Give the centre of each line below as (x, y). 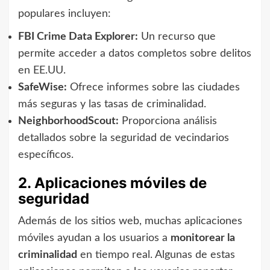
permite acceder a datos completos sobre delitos (135, 53)
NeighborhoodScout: (68, 121)
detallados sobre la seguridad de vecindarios (124, 138)
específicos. (46, 155)
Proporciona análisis (168, 121)
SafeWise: (42, 87)
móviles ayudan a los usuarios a (94, 238)
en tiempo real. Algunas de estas (156, 255)
